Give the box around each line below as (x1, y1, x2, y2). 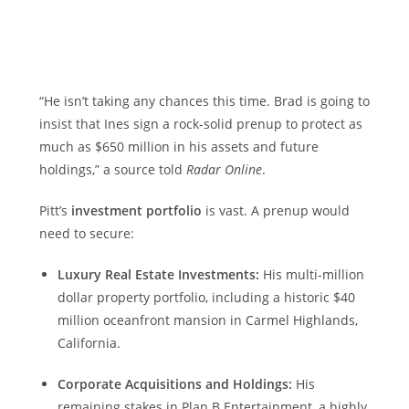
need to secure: (38, 225, 134, 242)
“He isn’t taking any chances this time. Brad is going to (38, 92, 370, 110)
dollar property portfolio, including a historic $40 (57, 288, 355, 306)
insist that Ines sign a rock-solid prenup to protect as (38, 115, 362, 132)
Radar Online (185, 161, 262, 178)
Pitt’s (38, 202, 71, 219)
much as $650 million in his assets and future (38, 138, 319, 155)
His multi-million (258, 266, 364, 283)
